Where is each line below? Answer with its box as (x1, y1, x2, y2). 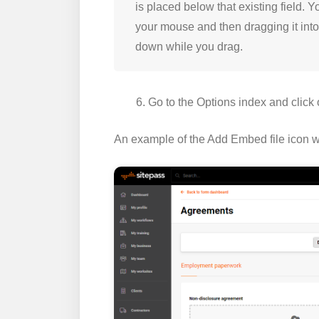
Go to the (148, 96, 197, 109)
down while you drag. (135, 41, 243, 53)
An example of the (114, 133, 207, 146)
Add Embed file (207, 133, 285, 146)
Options (197, 96, 236, 109)
